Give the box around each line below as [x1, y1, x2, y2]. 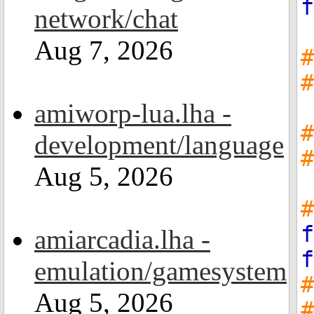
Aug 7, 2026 [34, 35, 173, 65]
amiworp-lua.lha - [34, 98, 231, 128]
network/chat [34, 4, 178, 34]
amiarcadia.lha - [34, 224, 210, 254]
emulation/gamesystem [34, 256, 287, 286]
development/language [34, 130, 284, 160]
